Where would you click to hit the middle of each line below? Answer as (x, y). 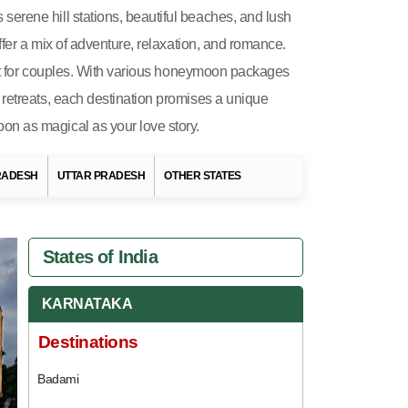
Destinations (88, 342)
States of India (100, 257)
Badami (58, 379)
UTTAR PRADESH (101, 176)
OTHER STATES (203, 176)
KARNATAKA (87, 304)
